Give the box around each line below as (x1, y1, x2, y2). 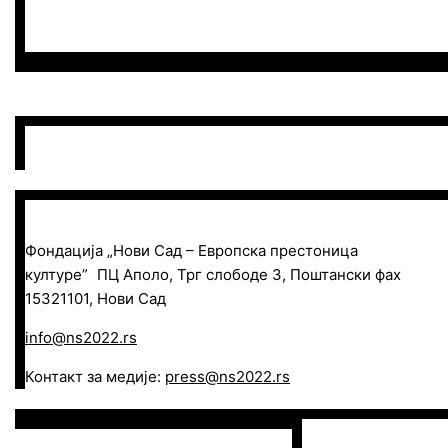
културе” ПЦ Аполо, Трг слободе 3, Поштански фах (25, 265, 401, 285)
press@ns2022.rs (165, 367, 290, 387)
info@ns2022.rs (25, 328, 137, 348)
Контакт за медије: (25, 367, 165, 387)
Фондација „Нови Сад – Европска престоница (25, 241, 358, 261)
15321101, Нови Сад (25, 289, 166, 309)
